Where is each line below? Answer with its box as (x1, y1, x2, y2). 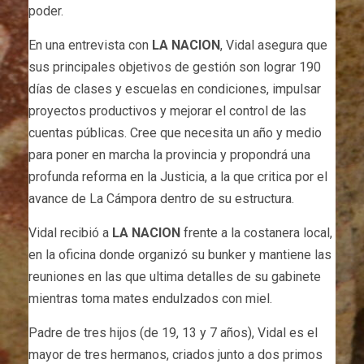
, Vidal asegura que (220, 37, 327, 53)
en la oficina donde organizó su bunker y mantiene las (28, 246, 331, 262)
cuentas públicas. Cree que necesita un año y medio (28, 124, 322, 141)
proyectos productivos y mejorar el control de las (28, 102, 306, 119)
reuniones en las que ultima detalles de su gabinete (28, 268, 321, 284)
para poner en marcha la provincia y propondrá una (28, 146, 310, 162)
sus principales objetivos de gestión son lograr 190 (28, 58, 321, 75)
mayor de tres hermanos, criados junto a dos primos (28, 346, 323, 362)
